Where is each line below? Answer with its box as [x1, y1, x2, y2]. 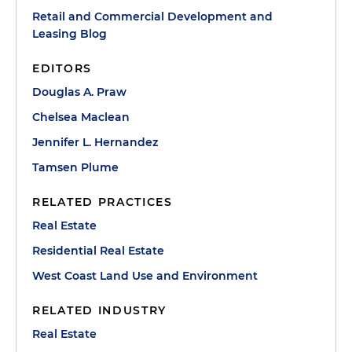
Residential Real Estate [32, 243, 164, 258]
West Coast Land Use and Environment [32, 268, 258, 283]
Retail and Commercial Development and [32, 9, 273, 24]
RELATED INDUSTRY [32, 302, 167, 317]
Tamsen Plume [32, 159, 119, 174]
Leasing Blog [32, 26, 107, 41]
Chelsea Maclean [32, 109, 130, 124]
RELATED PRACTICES [32, 194, 173, 209]
